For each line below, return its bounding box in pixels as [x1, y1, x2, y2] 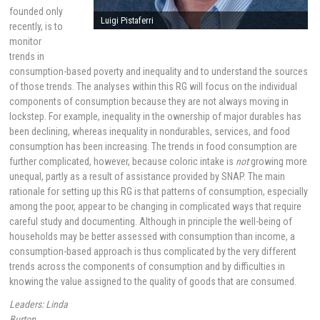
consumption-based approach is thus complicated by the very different [9, 245, 297, 257]
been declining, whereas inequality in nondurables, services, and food [9, 125, 291, 137]
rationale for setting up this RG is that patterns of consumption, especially [9, 185, 309, 197]
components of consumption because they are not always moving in [9, 95, 289, 107]
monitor [9, 35, 42, 47]
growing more [249, 155, 308, 167]
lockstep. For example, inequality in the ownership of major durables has [9, 110, 302, 122]
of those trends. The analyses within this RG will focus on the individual [9, 80, 298, 92]
